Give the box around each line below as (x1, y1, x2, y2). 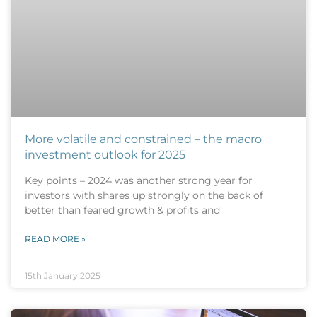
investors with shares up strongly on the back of (25, 188, 263, 202)
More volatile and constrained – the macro (25, 132, 262, 146)
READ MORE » (25, 233, 86, 244)
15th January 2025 (25, 270, 100, 281)
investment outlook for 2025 (25, 147, 185, 161)
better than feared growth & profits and (25, 203, 220, 217)
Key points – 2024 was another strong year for (25, 173, 253, 187)
